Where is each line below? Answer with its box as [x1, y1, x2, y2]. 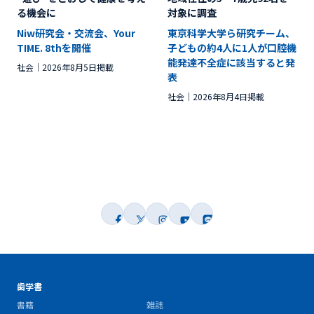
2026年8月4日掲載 [193, 90, 264, 102]
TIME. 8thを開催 [17, 41, 91, 55]
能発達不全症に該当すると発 [168, 55, 295, 69]
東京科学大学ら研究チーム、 [168, 26, 295, 40]
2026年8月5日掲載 [42, 61, 114, 73]
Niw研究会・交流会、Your [17, 26, 135, 40]
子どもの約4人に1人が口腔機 [168, 41, 296, 55]
